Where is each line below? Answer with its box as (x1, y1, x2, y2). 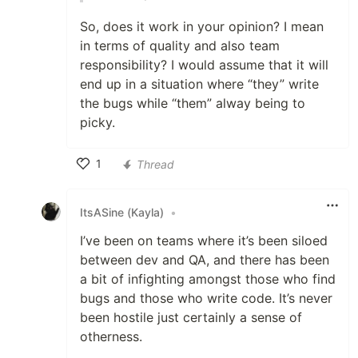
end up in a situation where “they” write (80, 76, 319, 92)
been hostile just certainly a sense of (80, 309, 302, 325)
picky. (80, 114, 115, 130)
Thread (137, 157, 174, 171)
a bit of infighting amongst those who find (80, 271, 336, 287)
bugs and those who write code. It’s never (80, 290, 332, 306)
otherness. (80, 328, 142, 344)
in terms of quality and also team (80, 38, 280, 54)
